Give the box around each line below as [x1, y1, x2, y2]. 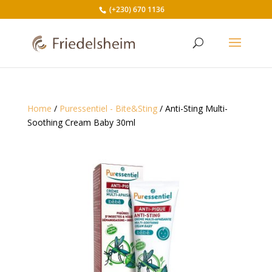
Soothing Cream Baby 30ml [27, 117, 135, 128]
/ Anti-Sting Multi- [157, 103, 228, 114]
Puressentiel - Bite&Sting [59, 103, 157, 114]
